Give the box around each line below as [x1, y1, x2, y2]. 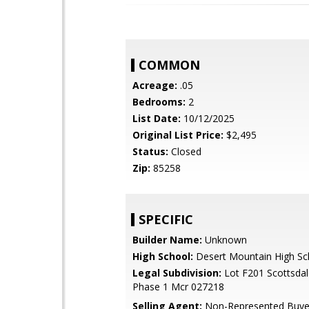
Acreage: [132, 79, 177, 92]
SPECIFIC [139, 211, 193, 228]
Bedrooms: [132, 95, 186, 108]
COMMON [139, 57, 200, 73]
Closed [168, 145, 201, 158]
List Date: [132, 112, 181, 125]
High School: [132, 250, 193, 263]
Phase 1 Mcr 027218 [132, 280, 224, 293]
